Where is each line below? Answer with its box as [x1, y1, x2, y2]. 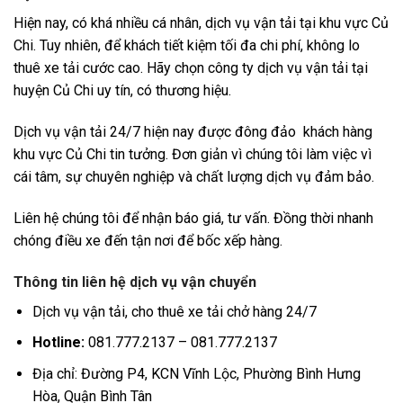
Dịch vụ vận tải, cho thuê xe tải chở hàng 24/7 [31, 302, 317, 320]
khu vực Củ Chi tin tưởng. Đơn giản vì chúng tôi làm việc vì [13, 146, 372, 164]
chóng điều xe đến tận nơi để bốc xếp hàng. [13, 232, 282, 250]
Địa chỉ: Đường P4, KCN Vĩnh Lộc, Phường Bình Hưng [31, 365, 361, 383]
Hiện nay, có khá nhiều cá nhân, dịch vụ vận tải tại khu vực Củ [13, 14, 389, 32]
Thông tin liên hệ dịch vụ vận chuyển [13, 273, 256, 291]
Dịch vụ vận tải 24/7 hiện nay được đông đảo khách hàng [13, 123, 372, 141]
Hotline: [31, 334, 85, 352]
